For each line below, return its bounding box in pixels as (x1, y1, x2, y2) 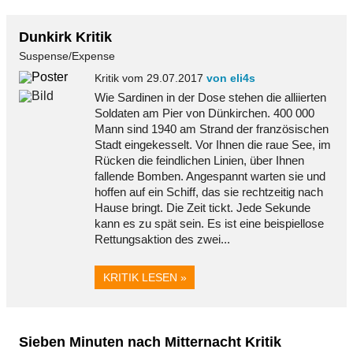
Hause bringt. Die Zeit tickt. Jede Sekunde (95, 201, 310, 214)
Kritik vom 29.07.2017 (95, 71, 206, 84)
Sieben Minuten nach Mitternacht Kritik (19, 333, 281, 350)
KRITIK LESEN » (102, 270, 187, 284)
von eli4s (206, 71, 255, 84)
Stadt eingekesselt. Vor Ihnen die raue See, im (95, 138, 331, 151)
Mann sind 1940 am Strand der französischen (95, 122, 329, 136)
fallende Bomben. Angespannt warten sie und (95, 169, 325, 183)
